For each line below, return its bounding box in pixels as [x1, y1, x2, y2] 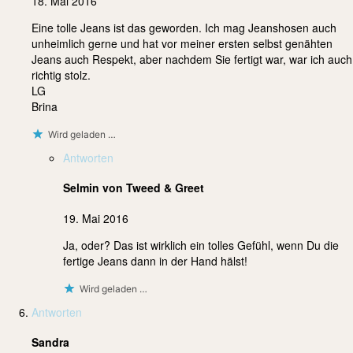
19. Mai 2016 [63, 210, 128, 226]
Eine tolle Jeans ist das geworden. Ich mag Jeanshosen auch [32, 19, 336, 35]
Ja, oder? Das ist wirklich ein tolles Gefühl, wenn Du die [63, 236, 339, 253]
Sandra [32, 334, 69, 351]
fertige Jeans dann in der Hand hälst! [63, 252, 247, 269]
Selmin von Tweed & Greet [63, 180, 204, 196]
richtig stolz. [32, 66, 91, 83]
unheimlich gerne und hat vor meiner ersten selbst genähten [32, 35, 333, 51]
